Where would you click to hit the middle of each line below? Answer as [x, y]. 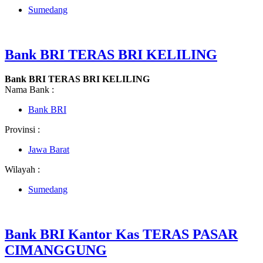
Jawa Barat [49, 150]
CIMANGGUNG [56, 250]
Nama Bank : [29, 90]
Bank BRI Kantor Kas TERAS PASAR [121, 235]
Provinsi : [22, 130]
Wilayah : [22, 170]
